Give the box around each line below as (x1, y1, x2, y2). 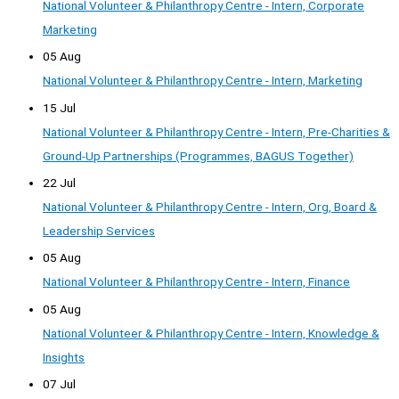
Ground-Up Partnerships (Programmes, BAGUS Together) (43, 148, 354, 163)
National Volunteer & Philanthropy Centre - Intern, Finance (43, 274, 350, 289)
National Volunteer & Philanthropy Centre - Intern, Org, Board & (43, 199, 377, 214)
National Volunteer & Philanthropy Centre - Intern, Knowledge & (43, 325, 379, 340)
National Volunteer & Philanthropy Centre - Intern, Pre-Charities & (43, 124, 390, 139)
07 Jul (43, 377, 76, 392)
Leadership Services (43, 223, 155, 238)
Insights (43, 349, 85, 364)
